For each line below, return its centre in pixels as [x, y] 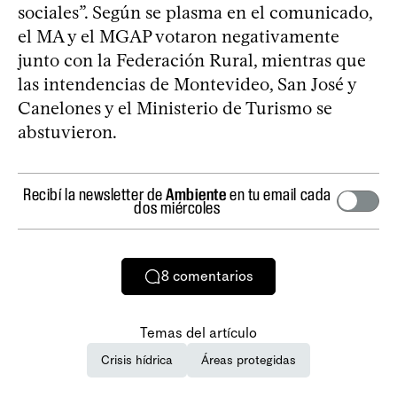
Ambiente [196, 194]
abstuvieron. [67, 132]
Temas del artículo [198, 332]
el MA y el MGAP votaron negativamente [179, 36]
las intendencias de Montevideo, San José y [187, 84]
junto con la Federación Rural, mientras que [192, 60]
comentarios [213, 276]
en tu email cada [279, 194]
